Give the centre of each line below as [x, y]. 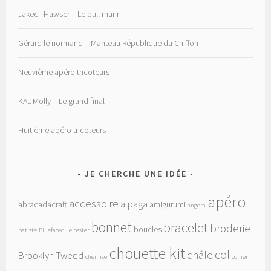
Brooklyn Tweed [51, 255]
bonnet [112, 227]
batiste [28, 230]
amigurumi [168, 204]
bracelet [186, 227]
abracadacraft [43, 204]
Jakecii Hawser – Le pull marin [70, 14]
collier [240, 256]
